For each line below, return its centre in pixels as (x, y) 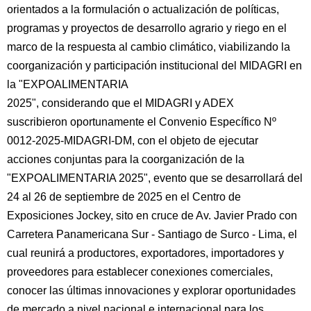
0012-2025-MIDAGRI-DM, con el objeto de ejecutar (133, 141)
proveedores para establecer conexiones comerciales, (140, 272)
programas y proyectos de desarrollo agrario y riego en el (147, 28)
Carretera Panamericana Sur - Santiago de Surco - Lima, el (152, 234)
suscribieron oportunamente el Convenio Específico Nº (142, 122)
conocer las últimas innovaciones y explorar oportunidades (151, 291)
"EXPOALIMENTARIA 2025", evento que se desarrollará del (155, 178)
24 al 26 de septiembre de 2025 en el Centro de (124, 197)
